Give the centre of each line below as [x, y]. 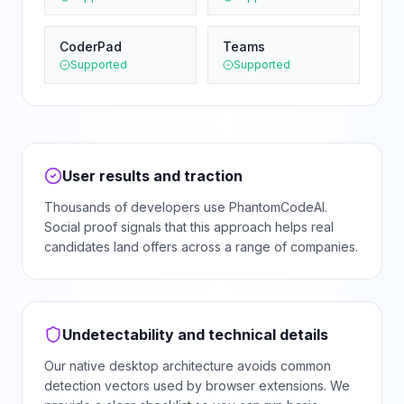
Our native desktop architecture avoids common [188, 366]
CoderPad [91, 46]
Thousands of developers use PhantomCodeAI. [186, 207]
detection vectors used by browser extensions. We [197, 386]
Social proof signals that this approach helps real [189, 227]
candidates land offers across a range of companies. [201, 247]
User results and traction [152, 176]
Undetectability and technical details [195, 335]
